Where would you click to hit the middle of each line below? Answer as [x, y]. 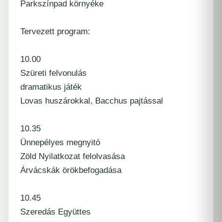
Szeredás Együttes [55, 212]
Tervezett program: [55, 31]
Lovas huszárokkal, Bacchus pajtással [92, 101]
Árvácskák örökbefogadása [71, 170]
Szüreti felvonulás [54, 73]
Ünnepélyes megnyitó [60, 142]
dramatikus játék [51, 87]
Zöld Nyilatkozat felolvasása [73, 156]
